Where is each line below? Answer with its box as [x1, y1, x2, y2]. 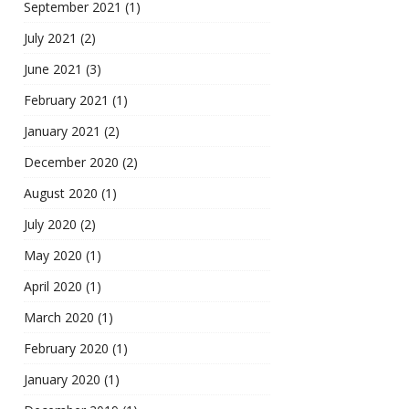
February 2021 [24, 91, 109, 110]
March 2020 [24, 309, 94, 327]
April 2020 [24, 278, 82, 296]
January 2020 [24, 371, 100, 389]
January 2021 [24, 122, 100, 141]
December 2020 [24, 153, 119, 172]
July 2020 [24, 215, 77, 234]
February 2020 [24, 340, 109, 358]
